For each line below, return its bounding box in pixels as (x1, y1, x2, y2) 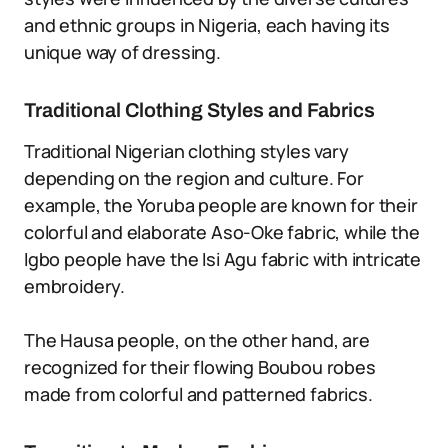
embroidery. (24, 274, 126, 298)
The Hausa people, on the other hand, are (24, 328, 370, 352)
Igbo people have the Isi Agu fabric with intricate (24, 247, 422, 271)
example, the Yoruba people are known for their (24, 193, 418, 217)
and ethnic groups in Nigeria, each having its (24, 13, 390, 37)
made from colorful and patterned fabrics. (24, 382, 373, 406)
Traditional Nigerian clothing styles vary (24, 139, 349, 163)
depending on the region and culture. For (24, 166, 364, 190)
